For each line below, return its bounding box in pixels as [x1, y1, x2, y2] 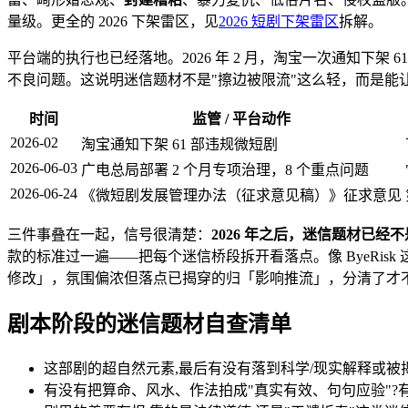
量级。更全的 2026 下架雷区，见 [7, 14, 219, 30]
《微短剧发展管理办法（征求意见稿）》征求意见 [81, 188, 402, 204]
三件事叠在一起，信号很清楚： [7, 227, 211, 243]
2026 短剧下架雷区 [219, 14, 339, 30]
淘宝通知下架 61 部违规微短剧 [81, 137, 278, 153]
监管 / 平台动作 [192, 111, 291, 127]
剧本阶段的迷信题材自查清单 [7, 311, 291, 336]
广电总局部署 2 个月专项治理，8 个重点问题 [81, 162, 369, 178]
